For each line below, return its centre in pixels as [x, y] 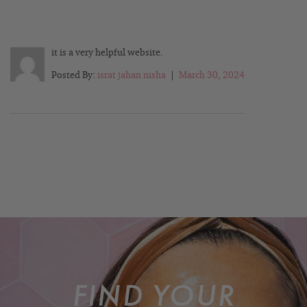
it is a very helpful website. [107, 52]
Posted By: [74, 75]
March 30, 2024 [212, 75]
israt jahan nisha [132, 75]
